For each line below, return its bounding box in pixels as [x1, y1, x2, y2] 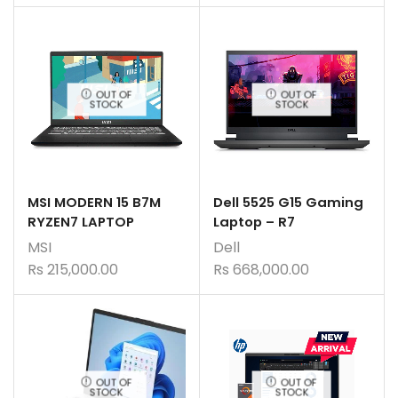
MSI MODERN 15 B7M [28, 192, 161, 211]
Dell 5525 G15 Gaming [212, 192, 363, 211]
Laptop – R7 [212, 211, 295, 231]
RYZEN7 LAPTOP [28, 211, 134, 231]
